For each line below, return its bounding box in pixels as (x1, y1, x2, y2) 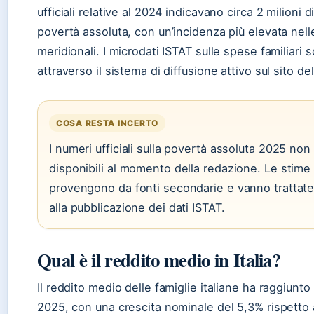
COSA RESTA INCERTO (56, 117, 158, 128)
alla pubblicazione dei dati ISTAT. (49, 200, 225, 214)
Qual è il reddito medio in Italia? (37, 245, 281, 273)
